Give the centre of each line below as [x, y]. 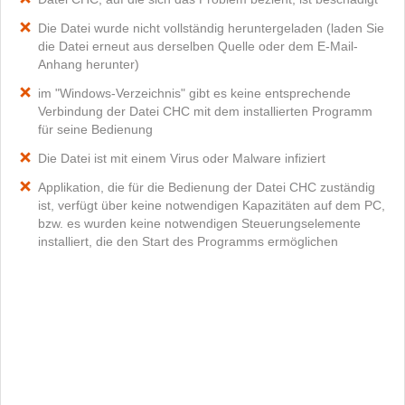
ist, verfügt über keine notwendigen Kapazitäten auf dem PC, [212, 205]
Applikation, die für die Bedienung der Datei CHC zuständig [207, 187]
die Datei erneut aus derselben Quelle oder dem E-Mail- [198, 46]
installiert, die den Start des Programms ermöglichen [188, 241]
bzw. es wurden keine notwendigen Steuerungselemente [199, 223]
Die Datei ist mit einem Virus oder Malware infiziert [182, 158]
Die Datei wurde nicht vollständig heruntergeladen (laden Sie [211, 28]
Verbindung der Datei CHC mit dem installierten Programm [205, 111]
